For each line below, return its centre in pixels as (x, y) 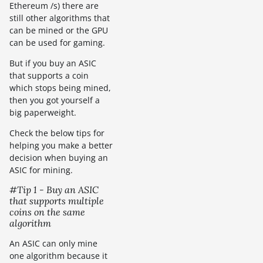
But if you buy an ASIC (53, 63)
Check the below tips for (57, 133)
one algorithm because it (58, 256)
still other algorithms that (60, 18)
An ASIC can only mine (53, 244)
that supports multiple (57, 201)
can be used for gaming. (57, 43)
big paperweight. (43, 113)
